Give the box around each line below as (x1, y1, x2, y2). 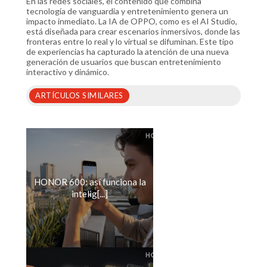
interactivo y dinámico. (26, 67, 109, 77)
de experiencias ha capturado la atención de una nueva (26, 46, 229, 57)
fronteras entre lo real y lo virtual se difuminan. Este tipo (26, 36, 234, 46)
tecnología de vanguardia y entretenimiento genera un (26, 6, 228, 16)
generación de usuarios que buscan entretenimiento (26, 57, 221, 67)
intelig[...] (72, 188, 108, 199)
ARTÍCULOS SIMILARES (35, 91, 123, 100)
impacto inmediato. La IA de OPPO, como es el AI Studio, (26, 16, 237, 26)
